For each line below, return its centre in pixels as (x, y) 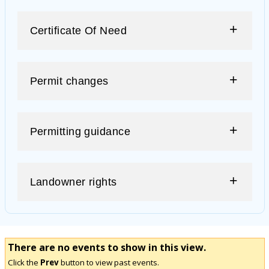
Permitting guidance (80, 131)
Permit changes (69, 81)
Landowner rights (73, 182)
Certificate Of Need (78, 30)
